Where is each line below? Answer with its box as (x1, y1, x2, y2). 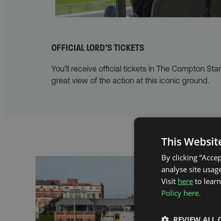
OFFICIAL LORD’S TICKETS (51, 42, 144, 54)
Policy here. (161, 188, 201, 198)
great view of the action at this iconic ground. (51, 76, 209, 85)
